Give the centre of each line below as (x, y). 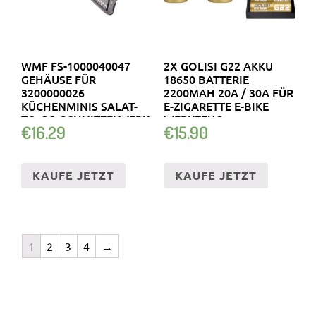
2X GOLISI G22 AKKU (218, 65)
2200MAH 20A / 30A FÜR (228, 92)
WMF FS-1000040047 (76, 65)
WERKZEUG (193, 119)
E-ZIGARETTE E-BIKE (216, 105)
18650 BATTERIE (206, 79)
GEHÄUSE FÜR (59, 79)
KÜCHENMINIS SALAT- (79, 105)
